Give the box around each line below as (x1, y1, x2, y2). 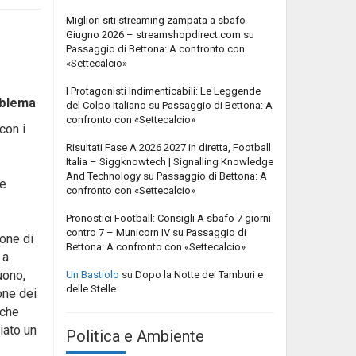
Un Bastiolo (66, 268, 119, 281)
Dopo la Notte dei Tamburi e (135, 268, 263, 281)
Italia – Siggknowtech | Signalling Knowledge (66, 155, 273, 168)
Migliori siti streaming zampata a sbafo (66, 14, 246, 26)
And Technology (66, 169, 141, 182)
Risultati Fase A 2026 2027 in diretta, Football (66, 141, 271, 153)
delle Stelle (66, 282, 116, 295)
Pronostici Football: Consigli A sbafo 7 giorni (66, 211, 271, 224)
